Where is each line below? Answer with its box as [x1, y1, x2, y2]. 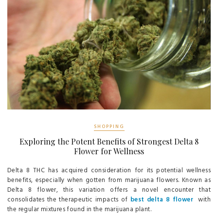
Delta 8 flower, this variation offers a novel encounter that [7, 184, 211, 195]
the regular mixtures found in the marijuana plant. [7, 204, 151, 215]
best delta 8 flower [130, 194, 193, 205]
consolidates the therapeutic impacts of [7, 194, 130, 205]
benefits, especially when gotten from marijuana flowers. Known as [7, 175, 211, 185]
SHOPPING [93, 122, 125, 130]
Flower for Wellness [74, 145, 144, 156]
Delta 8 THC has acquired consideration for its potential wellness [7, 165, 211, 176]
